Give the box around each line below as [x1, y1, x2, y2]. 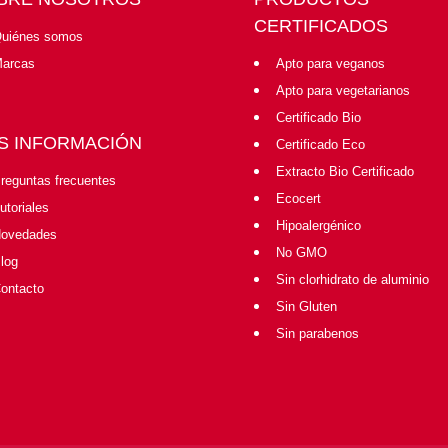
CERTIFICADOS [253, 15, 388, 36]
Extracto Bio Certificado [275, 163, 414, 179]
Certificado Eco [275, 136, 365, 152]
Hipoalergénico [275, 217, 361, 233]
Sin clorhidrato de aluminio [275, 271, 429, 287]
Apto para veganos [275, 55, 385, 71]
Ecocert [275, 190, 321, 206]
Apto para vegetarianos [275, 82, 410, 98]
